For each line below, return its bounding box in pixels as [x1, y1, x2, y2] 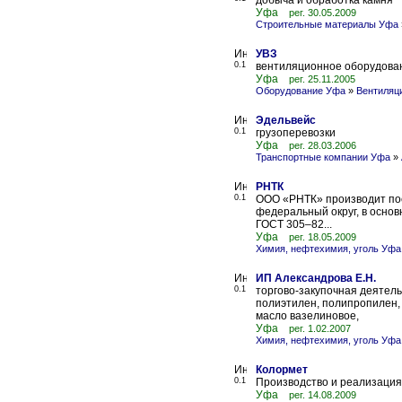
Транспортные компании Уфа [256, 152, 390, 162]
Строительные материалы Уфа [256, 19, 398, 30]
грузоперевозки [256, 127, 336, 139]
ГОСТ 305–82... [256, 218, 332, 231]
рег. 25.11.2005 [289, 74, 355, 84]
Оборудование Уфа [256, 85, 345, 96]
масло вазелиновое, [256, 310, 359, 322]
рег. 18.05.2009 [289, 232, 356, 242]
